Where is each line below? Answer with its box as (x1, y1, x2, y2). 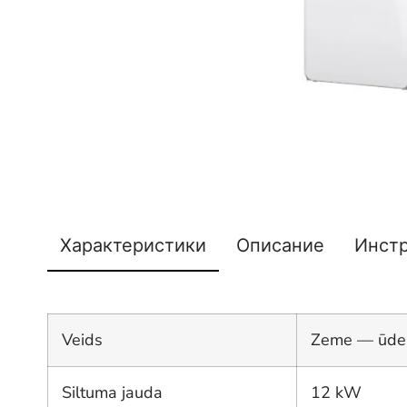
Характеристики (60, 233, 206, 256)
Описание (236, 233, 324, 256)
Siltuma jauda (62, 381, 163, 403)
